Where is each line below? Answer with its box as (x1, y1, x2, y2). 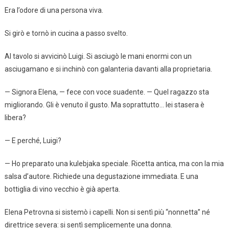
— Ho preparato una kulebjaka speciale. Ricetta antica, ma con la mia (4, 159, 224, 168)
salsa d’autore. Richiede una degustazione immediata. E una (4, 172, 198, 180)
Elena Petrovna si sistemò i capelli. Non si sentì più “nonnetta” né (4, 208, 210, 216)
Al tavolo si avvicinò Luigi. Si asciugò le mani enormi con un (4, 52, 192, 60)
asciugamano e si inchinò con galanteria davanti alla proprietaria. (4, 64, 212, 73)
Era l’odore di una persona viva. (4, 6, 103, 14)
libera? (4, 113, 26, 122)
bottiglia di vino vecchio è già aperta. (4, 185, 120, 193)
